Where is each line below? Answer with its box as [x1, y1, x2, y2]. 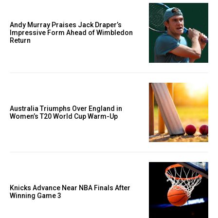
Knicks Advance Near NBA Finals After [10, 184, 130, 192]
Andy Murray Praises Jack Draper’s [10, 21, 122, 29]
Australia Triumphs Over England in [10, 104, 122, 112]
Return [10, 36, 31, 45]
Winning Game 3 [10, 192, 61, 200]
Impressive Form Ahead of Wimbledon [10, 29, 133, 37]
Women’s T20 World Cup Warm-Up [10, 112, 118, 120]
